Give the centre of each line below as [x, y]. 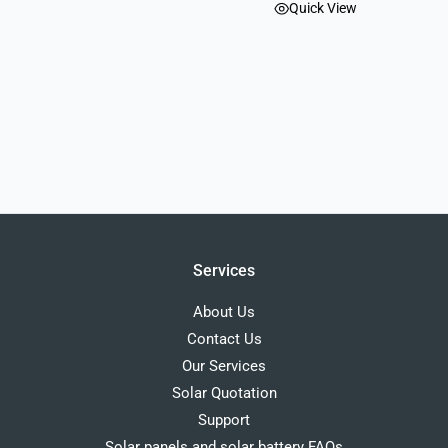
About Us [224, 312]
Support [224, 420]
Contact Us [224, 339]
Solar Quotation [224, 393]
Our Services [224, 366]
